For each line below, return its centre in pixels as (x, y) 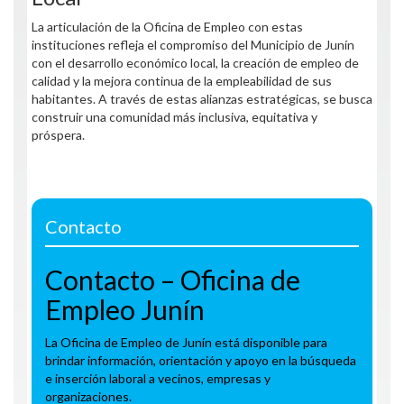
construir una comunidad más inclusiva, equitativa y (174, 117)
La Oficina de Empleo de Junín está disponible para (186, 342)
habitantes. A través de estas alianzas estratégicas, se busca (202, 99)
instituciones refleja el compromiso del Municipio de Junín (193, 45)
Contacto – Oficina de (173, 280)
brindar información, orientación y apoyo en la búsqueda (201, 360)
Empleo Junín (125, 309)
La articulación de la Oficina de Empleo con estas (167, 27)
